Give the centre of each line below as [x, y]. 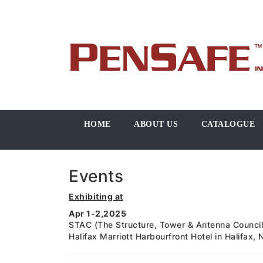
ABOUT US [156, 124]
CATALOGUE [228, 124]
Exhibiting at [96, 196]
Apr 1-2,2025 [97, 213]
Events [96, 176]
